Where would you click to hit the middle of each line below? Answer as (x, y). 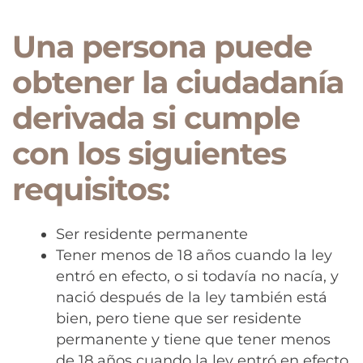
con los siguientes (149, 153)
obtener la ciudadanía (178, 82)
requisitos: (91, 189)
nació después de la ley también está (192, 298)
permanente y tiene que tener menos (193, 340)
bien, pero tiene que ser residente (179, 319)
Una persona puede (162, 46)
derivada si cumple (156, 117)
